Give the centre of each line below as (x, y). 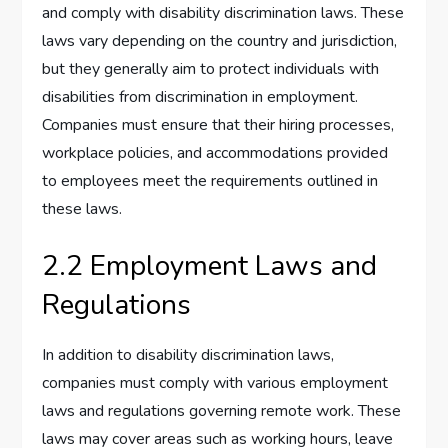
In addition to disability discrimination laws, (188, 355)
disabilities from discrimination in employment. (200, 97)
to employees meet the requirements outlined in (210, 181)
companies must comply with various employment (215, 383)
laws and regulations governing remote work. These (222, 411)
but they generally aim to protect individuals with (211, 69)
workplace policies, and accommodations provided (215, 153)
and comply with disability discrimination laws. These (223, 13)
